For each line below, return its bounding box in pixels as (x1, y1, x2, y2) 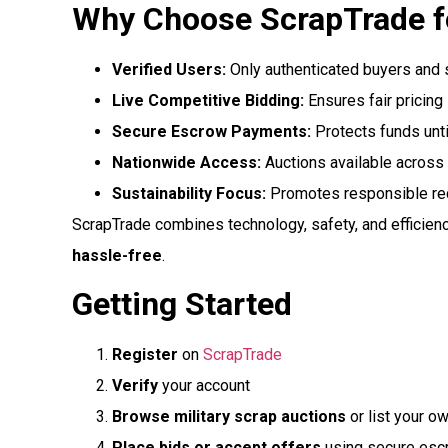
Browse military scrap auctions (112, 407, 346, 427)
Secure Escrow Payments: (112, 121, 311, 141)
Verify (112, 376, 158, 396)
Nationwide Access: (112, 152, 261, 172)
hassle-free (72, 245, 162, 265)
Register (112, 345, 178, 365)
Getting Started (72, 285, 292, 324)
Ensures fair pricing (304, 90, 443, 110)
